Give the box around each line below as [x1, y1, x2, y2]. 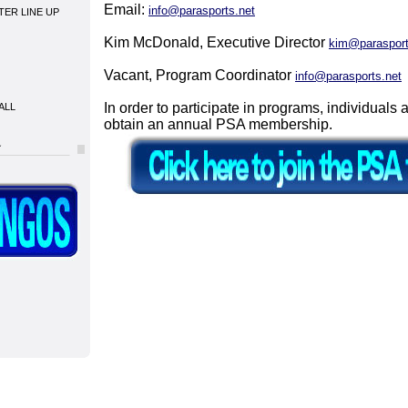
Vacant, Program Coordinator [104, 67, 295, 83]
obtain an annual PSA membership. [104, 117, 332, 132]
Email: [104, 2, 148, 17]
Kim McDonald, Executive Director [104, 35, 329, 50]
